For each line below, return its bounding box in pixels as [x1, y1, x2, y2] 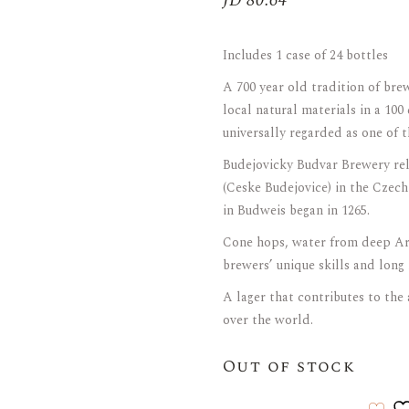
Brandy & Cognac [81, 52, 192, 73]
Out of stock [223, 354, 356, 379]
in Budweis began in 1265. [223, 201, 370, 220]
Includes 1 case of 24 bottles [223, 46, 388, 65]
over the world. [223, 310, 313, 330]
